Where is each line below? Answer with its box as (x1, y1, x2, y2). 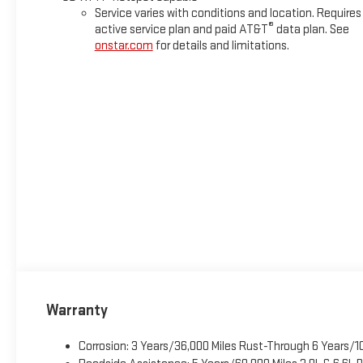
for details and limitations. (152, 37, 289, 53)
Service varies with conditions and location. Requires (94, 5, 361, 21)
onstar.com (94, 37, 153, 53)
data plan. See (273, 21, 349, 37)
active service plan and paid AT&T (94, 21, 268, 37)
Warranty (45, 301, 108, 321)
